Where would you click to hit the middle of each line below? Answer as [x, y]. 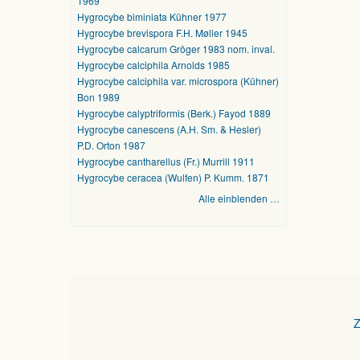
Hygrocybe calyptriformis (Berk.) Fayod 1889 [174, 113]
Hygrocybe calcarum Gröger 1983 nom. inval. [176, 49]
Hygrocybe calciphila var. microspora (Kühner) [178, 81]
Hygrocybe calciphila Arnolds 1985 [153, 65]
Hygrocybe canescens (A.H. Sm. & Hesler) [169, 129]
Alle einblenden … [239, 198]
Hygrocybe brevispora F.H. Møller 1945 [162, 33]
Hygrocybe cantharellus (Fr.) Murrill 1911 [166, 161]
